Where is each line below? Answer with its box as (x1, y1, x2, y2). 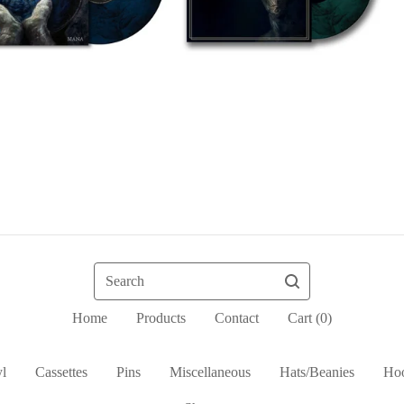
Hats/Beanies (279, 364, 354, 381)
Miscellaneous (169, 364, 251, 381)
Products (136, 310, 186, 326)
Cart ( (288, 310, 320, 326)
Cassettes (34, 364, 87, 381)
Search (93, 264, 132, 280)
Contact (215, 310, 259, 326)
